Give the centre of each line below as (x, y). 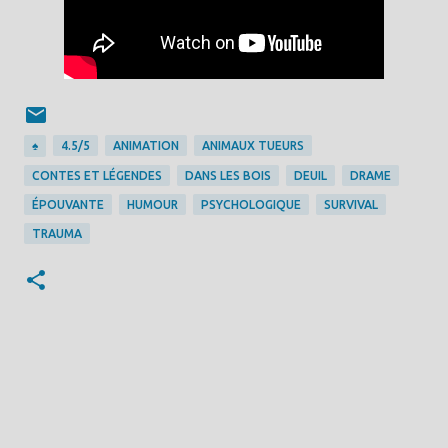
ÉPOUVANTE (68, 204)
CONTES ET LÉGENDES (97, 175)
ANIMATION (146, 146)
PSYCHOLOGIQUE (251, 204)
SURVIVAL (351, 204)
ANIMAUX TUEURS (253, 146)
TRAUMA (57, 233)
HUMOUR (152, 204)
